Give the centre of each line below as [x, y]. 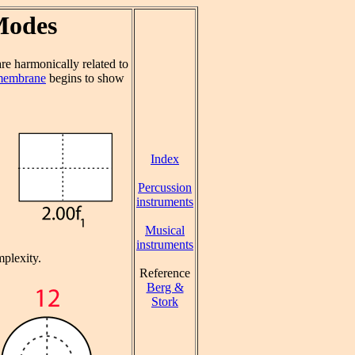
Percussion [165, 187]
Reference [165, 273]
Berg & [165, 287]
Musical [165, 230]
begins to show [85, 78]
